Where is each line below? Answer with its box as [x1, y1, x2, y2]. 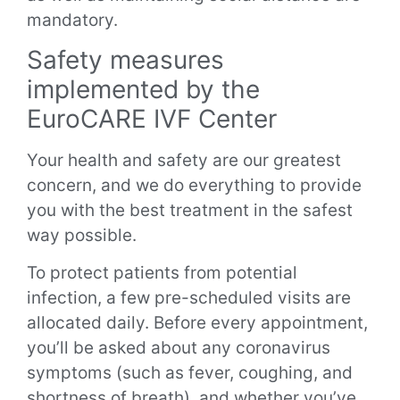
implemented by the [27, 74, 260, 105]
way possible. [27, 225, 137, 246]
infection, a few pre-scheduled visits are [27, 287, 351, 309]
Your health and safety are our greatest [27, 150, 341, 171]
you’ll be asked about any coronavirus [27, 337, 330, 359]
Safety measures [27, 45, 224, 76]
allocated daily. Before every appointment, [27, 312, 368, 334]
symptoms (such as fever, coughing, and [27, 362, 353, 384]
